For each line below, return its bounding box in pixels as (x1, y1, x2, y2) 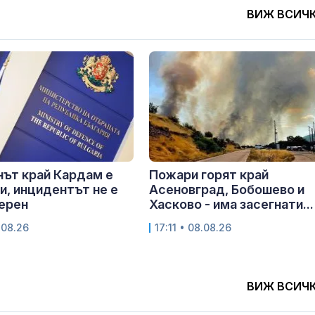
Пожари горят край (149, 167, 269, 183)
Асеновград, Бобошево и (149, 182, 304, 198)
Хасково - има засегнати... (149, 197, 314, 212)
